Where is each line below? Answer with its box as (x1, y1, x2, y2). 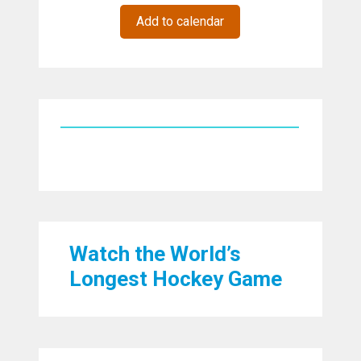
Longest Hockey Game (69, 267, 283, 292)
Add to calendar (136, 14, 225, 30)
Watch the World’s (69, 242, 242, 267)
